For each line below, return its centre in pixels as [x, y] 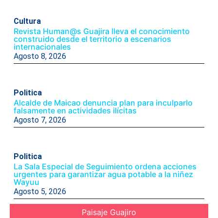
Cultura [27, 21]
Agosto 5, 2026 [40, 191]
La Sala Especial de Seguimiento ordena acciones [105, 166]
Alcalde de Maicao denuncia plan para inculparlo [103, 102]
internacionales [42, 46]
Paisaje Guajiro [109, 212]
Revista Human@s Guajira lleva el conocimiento [102, 31]
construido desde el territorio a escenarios [92, 39]
